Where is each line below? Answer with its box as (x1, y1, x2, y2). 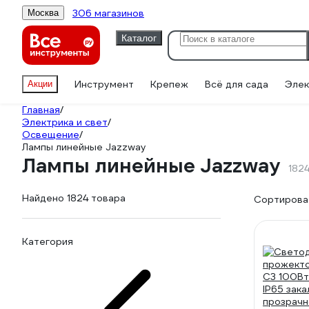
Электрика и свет (22, 116, 108, 128)
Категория (22, 235, 73, 248)
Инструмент (74, 78, 134, 90)
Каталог (121, 32, 157, 43)
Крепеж (150, 78, 188, 90)
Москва (28, 8, 59, 18)
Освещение (22, 128, 79, 141)
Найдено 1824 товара (22, 192, 126, 204)
